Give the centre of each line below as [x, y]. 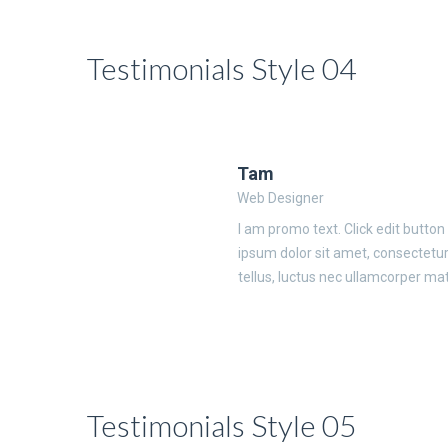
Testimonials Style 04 [221, 68]
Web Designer [280, 198]
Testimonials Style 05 [221, 425]
